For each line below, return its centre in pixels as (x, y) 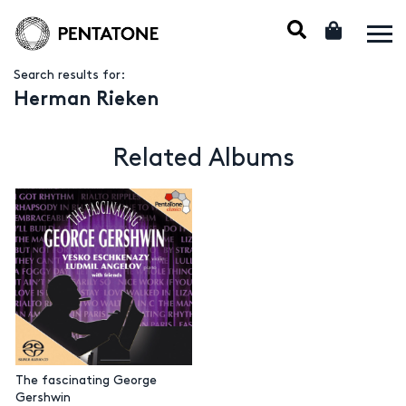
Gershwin (43, 398)
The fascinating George (86, 381)
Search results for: (69, 75)
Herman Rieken (86, 101)
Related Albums (203, 159)
